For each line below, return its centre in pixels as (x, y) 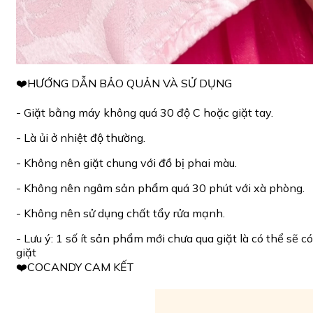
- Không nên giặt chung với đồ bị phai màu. (126, 163)
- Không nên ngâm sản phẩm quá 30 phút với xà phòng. (160, 188)
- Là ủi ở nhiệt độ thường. (81, 138)
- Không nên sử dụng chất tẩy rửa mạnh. (121, 213)
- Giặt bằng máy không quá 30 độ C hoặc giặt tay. (145, 113)
